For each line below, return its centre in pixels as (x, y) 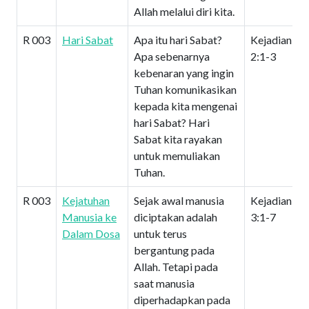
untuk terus (160, 233)
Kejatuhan (86, 200)
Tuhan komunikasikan (185, 89)
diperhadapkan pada (182, 300)
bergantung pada (174, 250)
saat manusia (164, 283)
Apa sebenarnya (172, 56)
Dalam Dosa (91, 233)
